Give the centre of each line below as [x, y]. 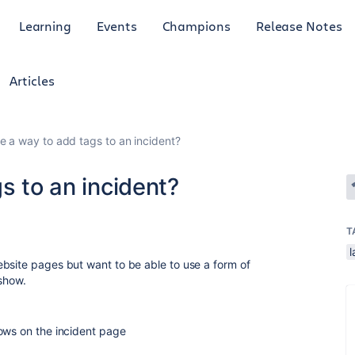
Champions [196, 25]
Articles [32, 80]
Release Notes [299, 25]
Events [117, 25]
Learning [45, 25]
